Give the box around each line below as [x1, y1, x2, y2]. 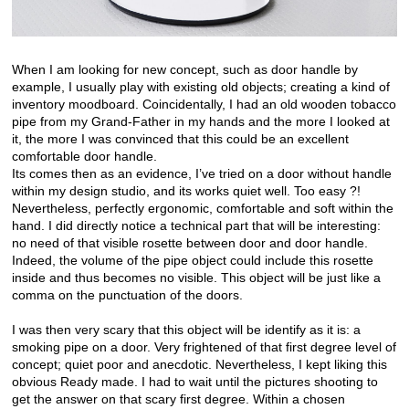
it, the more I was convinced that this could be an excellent [12, 131, 349, 147]
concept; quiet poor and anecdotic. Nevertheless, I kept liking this [12, 357, 387, 372]
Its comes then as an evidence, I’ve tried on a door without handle [12, 166, 392, 182]
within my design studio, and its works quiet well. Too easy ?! [12, 184, 361, 199]
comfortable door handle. [12, 149, 157, 164]
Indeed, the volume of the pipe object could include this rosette [12, 253, 373, 268]
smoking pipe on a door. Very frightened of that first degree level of [12, 340, 396, 355]
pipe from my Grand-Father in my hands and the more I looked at [12, 114, 390, 130]
